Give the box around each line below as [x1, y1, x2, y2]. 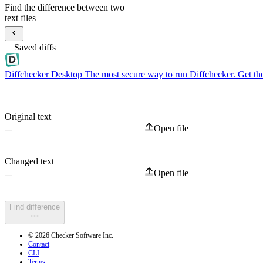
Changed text [5, 156, 54, 167]
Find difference [9, 203, 60, 212]
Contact [28, 240, 49, 249]
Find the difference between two [5, 2, 124, 12]
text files [5, 12, 36, 23]
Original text [5, 112, 51, 122]
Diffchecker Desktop [5, 69, 82, 80]
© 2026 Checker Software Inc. [28, 231, 113, 240]
